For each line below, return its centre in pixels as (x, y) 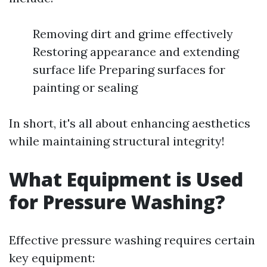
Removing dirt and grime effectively (133, 34)
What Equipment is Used (126, 179)
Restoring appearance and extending (136, 52)
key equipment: (52, 258)
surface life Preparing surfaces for (129, 69)
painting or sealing (85, 87)
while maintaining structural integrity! (117, 141)
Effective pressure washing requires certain (132, 240)
